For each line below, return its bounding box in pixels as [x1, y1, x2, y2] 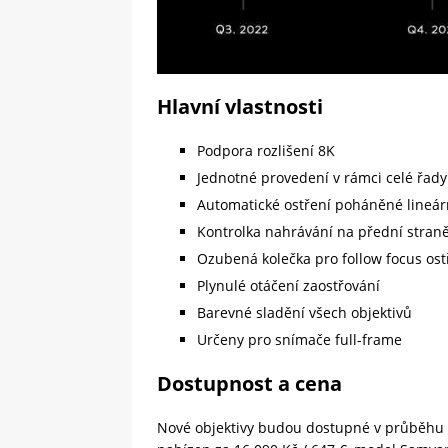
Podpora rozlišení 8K [197, 141, 335, 161]
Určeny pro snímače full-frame [197, 330, 402, 350]
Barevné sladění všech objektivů [197, 303, 412, 323]
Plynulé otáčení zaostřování [197, 276, 380, 296]
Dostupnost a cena [157, 370, 342, 398]
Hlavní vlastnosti [157, 93, 323, 121]
